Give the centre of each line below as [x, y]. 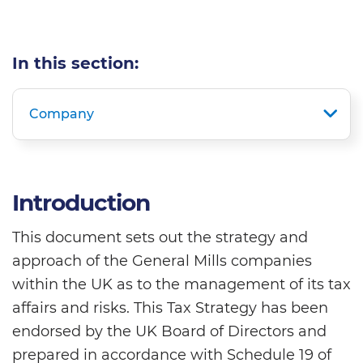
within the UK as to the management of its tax [181, 285]
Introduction [81, 203]
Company [62, 114]
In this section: [75, 63]
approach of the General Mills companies [162, 261]
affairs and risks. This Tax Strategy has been [170, 308]
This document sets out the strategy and [160, 238]
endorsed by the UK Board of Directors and [169, 332]
